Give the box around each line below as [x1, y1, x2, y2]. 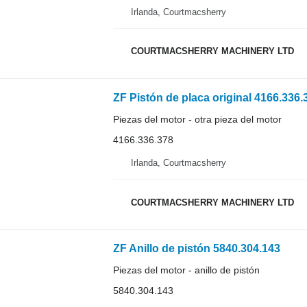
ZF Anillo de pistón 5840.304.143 [112, 243, 280, 255]
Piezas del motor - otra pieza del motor [112, 113, 282, 125]
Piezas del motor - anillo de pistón [112, 265, 260, 276]
